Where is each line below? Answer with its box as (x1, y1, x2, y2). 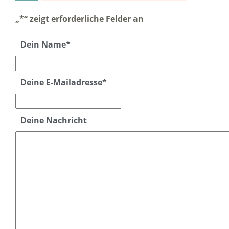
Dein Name (20, 39, 66, 50)
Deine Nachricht (20, 114, 87, 126)
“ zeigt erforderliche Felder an (24, 13, 144, 25)
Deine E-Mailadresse (20, 77, 102, 88)
